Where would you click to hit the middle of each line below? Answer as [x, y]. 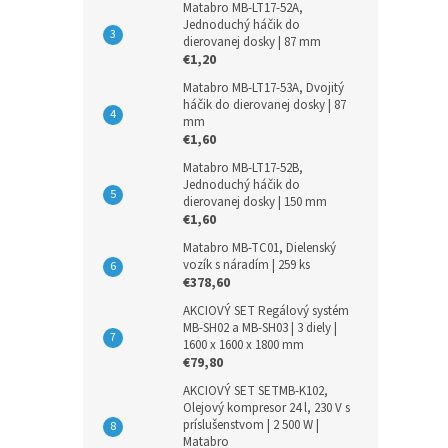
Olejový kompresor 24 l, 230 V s [266, 408]
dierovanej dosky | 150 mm [255, 202]
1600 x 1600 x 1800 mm [243, 345]
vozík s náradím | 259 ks [246, 265]
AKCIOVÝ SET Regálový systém [266, 311]
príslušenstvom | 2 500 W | [251, 425]
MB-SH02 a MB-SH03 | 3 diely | [260, 328]
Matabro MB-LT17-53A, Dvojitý [263, 88]
